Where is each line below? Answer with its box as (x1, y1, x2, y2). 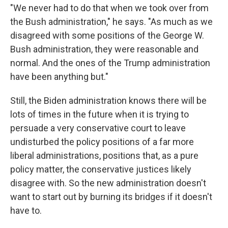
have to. (10, 205, 42, 216)
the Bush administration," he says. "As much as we (10, 16, 213, 27)
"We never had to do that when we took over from (10, 3, 209, 14)
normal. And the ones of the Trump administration (10, 58, 210, 69)
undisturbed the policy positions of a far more (10, 136, 194, 148)
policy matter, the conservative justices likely (10, 164, 191, 175)
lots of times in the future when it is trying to (10, 109, 189, 120)
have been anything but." (10, 71, 108, 82)
